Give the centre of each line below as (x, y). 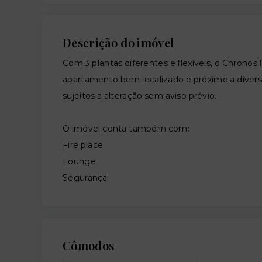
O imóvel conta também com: (126, 129)
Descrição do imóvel (118, 42)
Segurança (85, 178)
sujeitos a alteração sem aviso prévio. (140, 96)
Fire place (83, 145)
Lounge (79, 161)
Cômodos (89, 245)
